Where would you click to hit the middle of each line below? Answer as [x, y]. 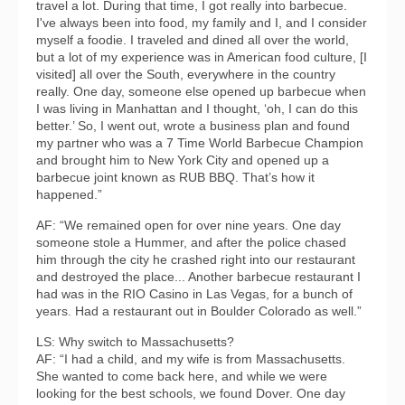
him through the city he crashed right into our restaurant [196, 259]
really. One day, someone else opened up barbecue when [201, 91]
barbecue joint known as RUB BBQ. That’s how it [175, 177]
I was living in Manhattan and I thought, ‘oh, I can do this [197, 108]
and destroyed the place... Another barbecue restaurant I [198, 277]
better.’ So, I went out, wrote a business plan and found [193, 126]
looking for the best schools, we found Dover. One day [191, 393]
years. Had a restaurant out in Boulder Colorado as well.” [199, 311]
